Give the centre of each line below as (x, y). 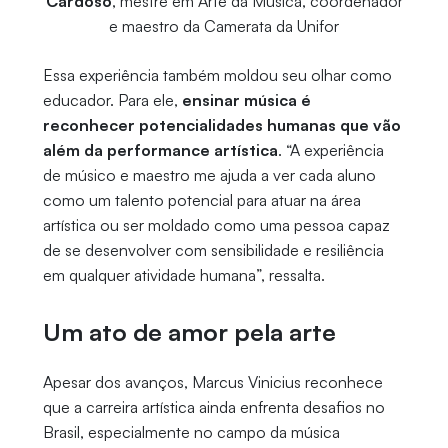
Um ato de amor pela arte (189, 331)
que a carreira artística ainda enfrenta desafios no (213, 406)
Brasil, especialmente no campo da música (191, 431)
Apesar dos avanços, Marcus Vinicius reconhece (212, 381)
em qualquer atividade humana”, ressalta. (183, 274)
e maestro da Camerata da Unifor (224, 25)
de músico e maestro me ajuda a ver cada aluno (209, 174)
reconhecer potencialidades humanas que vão (221, 124)
